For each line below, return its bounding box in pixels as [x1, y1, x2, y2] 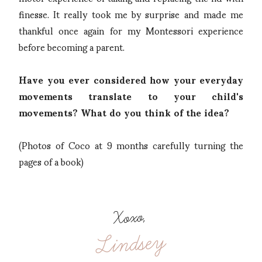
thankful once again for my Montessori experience [19, 16, 243, 44]
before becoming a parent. [19, 32, 127, 60]
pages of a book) [19, 147, 84, 175]
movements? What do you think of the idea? [19, 98, 232, 126]
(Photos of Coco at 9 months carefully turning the [19, 130, 243, 158]
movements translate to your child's [19, 81, 243, 109]
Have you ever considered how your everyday [19, 65, 243, 93]
